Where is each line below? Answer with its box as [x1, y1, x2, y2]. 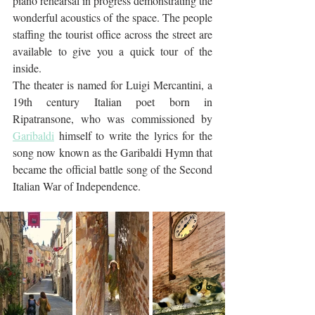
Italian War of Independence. [13, 179, 141, 194]
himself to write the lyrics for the [54, 128, 212, 143]
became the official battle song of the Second [13, 162, 212, 177]
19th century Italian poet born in [13, 94, 212, 110]
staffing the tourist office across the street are [13, 27, 212, 42]
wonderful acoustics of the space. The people [13, 10, 212, 25]
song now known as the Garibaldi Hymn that [13, 145, 212, 160]
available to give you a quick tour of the [13, 44, 212, 59]
